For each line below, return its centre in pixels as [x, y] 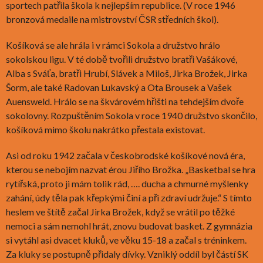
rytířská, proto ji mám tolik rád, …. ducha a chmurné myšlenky [127, 183]
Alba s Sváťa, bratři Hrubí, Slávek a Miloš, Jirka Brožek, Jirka [127, 73]
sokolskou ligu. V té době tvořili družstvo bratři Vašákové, [122, 59]
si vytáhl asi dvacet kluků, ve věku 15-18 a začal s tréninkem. [126, 240]
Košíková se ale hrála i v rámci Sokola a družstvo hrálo [113, 45]
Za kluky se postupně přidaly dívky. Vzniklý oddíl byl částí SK [127, 254]
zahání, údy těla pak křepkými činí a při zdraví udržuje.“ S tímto [129, 197]
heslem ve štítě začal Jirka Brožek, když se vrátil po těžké [120, 211]
